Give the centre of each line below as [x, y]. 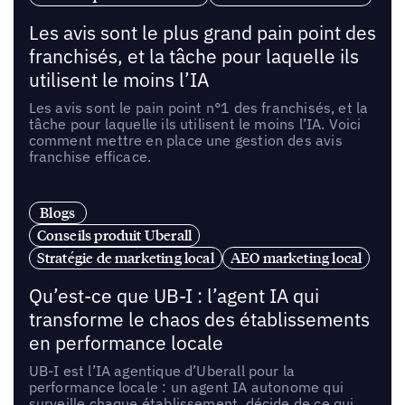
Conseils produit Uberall [114, 235]
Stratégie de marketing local [125, 257]
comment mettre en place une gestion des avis [185, 140]
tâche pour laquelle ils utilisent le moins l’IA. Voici [195, 123]
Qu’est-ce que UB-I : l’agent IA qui [174, 296]
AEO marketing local [296, 257]
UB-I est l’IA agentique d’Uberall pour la [162, 370]
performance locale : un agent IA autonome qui [186, 386]
